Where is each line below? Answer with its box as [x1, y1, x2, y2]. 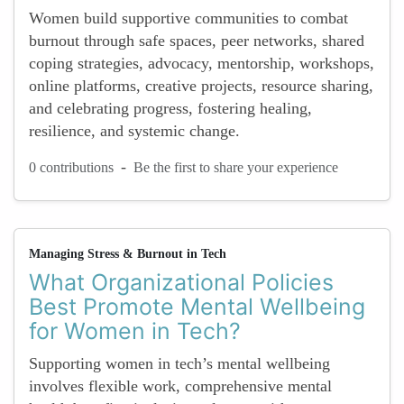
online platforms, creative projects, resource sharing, [29, 77, 373, 95]
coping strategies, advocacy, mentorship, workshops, [29, 54, 374, 72]
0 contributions [29, 159, 114, 175]
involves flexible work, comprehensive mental [29, 377, 332, 395]
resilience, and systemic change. [29, 122, 240, 140]
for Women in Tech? [29, 317, 241, 344]
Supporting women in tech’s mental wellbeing [29, 354, 330, 372]
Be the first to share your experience [133, 159, 338, 175]
